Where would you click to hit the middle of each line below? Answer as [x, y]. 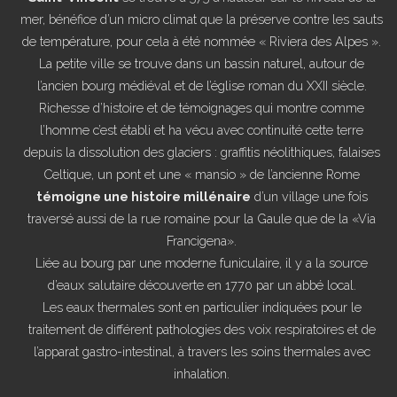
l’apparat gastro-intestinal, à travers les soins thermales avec [202, 351]
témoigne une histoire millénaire [143, 196]
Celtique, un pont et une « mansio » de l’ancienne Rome [202, 174]
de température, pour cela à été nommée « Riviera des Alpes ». [202, 41]
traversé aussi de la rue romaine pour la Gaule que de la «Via [202, 218]
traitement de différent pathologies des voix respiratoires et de [202, 329]
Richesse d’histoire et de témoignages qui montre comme [202, 107]
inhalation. [202, 373]
